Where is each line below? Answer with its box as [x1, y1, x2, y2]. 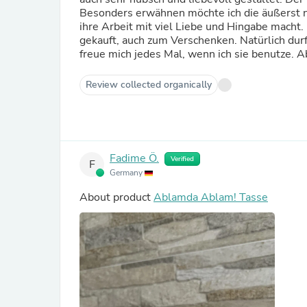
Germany [110, 167, 145, 178]
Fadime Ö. [110, 151, 159, 167]
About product [79, 190, 153, 205]
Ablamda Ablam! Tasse [153, 190, 268, 205]
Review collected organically [86, 78, 212, 91]
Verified [171, 154, 194, 164]
